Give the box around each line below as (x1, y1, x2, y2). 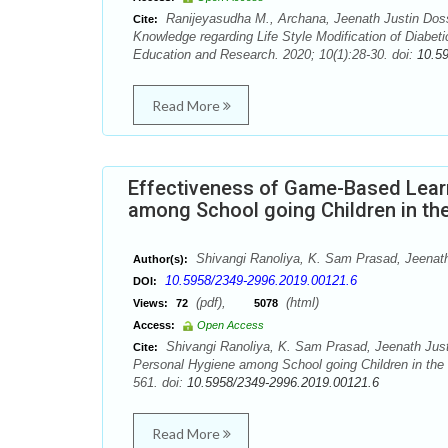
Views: (133, 297, 168, 309)
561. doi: (133, 375, 187, 390)
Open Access (197, 319, 264, 331)
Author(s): (133, 253, 188, 265)
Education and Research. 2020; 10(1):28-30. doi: (133, 47, 417, 62)
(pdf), (192, 295, 254, 310)
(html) (282, 295, 319, 310)
